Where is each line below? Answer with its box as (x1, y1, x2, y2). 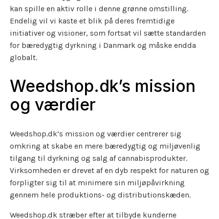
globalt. (10, 52, 37, 62)
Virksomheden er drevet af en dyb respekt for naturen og (10, 166, 209, 175)
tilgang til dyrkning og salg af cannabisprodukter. (10, 153, 187, 163)
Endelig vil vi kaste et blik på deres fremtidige (10, 16, 175, 25)
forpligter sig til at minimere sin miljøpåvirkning (10, 178, 185, 188)
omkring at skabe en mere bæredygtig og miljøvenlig (10, 141, 200, 151)
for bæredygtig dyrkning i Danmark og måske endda (10, 40, 196, 50)
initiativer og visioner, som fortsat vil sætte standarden (10, 28, 206, 38)
